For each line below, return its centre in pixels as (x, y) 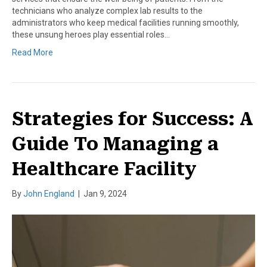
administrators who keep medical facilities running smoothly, (125, 23)
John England (49, 194)
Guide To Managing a (115, 144)
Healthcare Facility (104, 169)
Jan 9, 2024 (105, 194)
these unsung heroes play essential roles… (91, 35)
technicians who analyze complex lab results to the (107, 11)
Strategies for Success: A (133, 119)
